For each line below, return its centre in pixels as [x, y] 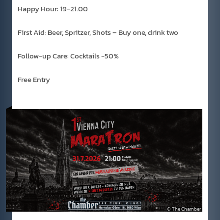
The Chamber [187, 209]
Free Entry [34, 80]
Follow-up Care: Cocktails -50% [68, 56]
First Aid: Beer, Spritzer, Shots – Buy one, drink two [98, 32]
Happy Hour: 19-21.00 [53, 9]
